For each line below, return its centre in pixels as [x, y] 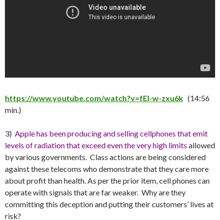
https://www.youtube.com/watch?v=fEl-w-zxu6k [94, 98]
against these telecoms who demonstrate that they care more [107, 168]
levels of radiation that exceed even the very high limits [96, 145]
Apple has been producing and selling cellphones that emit [111, 133]
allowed [201, 145]
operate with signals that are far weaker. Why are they [95, 192]
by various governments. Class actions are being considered [105, 157]
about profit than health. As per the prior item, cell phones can [107, 180]
